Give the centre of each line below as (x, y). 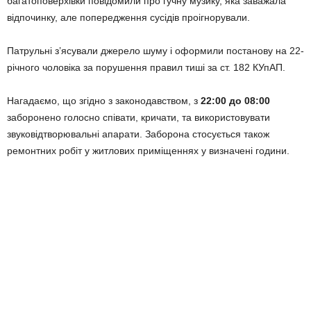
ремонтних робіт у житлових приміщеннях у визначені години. (148, 151)
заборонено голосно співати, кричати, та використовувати (138, 117)
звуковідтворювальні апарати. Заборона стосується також (138, 134)
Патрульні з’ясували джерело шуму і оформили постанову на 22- (155, 51)
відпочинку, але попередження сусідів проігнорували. (128, 17)
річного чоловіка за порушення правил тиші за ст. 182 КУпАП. (146, 67)
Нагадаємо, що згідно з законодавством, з (104, 101)
